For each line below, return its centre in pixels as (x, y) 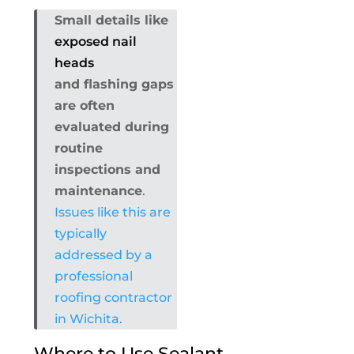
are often (84, 106)
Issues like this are (112, 213)
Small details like (111, 21)
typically (80, 234)
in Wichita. (88, 319)
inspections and (107, 170)
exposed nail (95, 42)
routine (78, 149)
